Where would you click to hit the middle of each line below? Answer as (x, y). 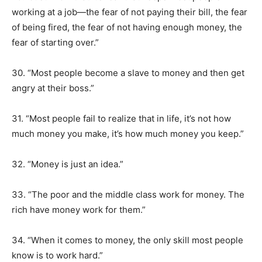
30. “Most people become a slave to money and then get (128, 73)
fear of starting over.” (55, 42)
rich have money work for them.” (79, 210)
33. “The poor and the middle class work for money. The (128, 194)
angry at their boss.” (53, 88)
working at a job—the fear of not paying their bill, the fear (130, 12)
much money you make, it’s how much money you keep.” (128, 134)
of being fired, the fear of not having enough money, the (127, 27)
